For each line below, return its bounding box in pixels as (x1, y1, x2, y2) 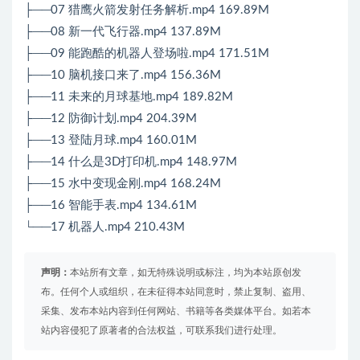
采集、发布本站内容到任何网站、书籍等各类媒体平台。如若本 (41, 306, 311, 317)
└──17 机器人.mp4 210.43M (24, 221, 185, 234)
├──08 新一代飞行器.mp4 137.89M (24, 26, 221, 39)
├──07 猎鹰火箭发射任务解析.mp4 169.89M (24, 4, 269, 17)
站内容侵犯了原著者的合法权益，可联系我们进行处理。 (41, 325, 282, 336)
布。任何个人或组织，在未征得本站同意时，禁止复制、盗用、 (41, 287, 311, 297)
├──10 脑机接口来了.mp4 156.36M (24, 69, 221, 82)
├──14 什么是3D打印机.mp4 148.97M (24, 156, 237, 169)
